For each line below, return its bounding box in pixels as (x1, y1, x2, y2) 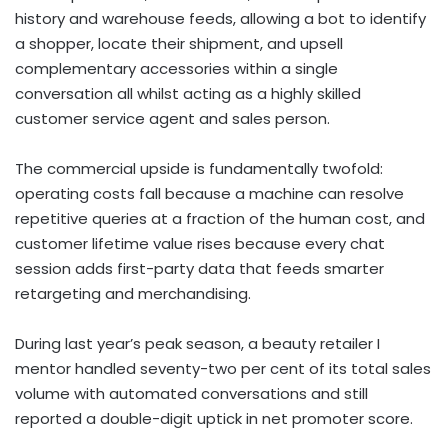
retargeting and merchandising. (15, 282, 251, 304)
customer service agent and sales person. (15, 107, 330, 129)
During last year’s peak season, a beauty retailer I (15, 332, 380, 354)
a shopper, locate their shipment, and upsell (15, 32, 343, 54)
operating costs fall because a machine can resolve (15, 182, 404, 204)
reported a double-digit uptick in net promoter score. (15, 407, 413, 429)
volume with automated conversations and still (15, 382, 368, 404)
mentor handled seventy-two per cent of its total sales (15, 357, 431, 379)
